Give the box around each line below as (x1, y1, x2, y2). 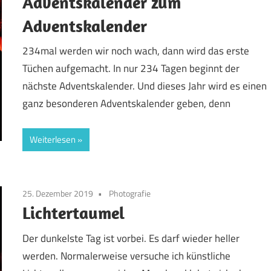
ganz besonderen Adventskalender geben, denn (22, 96, 231, 112)
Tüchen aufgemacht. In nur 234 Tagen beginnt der (22, 60, 240, 77)
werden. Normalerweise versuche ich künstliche (22, 247, 231, 264)
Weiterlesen (30, 132, 76, 146)
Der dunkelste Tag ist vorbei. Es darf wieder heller (22, 230, 240, 246)
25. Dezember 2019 (22, 187, 94, 200)
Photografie (109, 187, 151, 200)
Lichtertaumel (22, 202, 125, 224)
